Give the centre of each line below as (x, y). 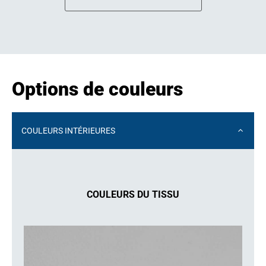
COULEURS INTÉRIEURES (68, 131)
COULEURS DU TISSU (133, 195)
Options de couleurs (97, 89)
